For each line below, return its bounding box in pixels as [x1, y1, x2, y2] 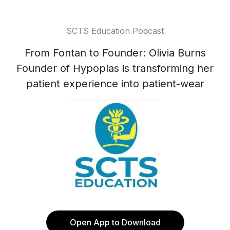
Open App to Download [69, 217, 161, 227]
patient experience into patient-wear [26, 78, 204, 90]
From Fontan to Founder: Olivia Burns [24, 47, 206, 59]
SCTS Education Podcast [66, 26, 164, 36]
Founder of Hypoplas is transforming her [16, 62, 214, 74]
